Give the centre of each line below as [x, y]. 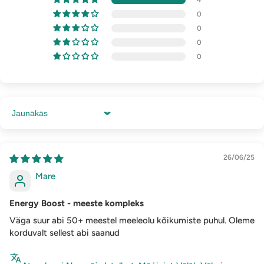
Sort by [24, 118]
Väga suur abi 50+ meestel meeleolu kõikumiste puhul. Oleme [132, 221]
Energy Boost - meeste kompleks [77, 204]
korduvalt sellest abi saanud [65, 233]
